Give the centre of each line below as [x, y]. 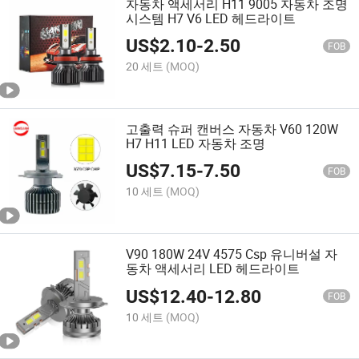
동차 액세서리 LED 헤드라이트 [213, 269]
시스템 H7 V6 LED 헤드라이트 [211, 18]
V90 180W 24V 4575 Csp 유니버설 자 [232, 254]
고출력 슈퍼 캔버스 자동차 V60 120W [232, 129]
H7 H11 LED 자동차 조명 [196, 143]
